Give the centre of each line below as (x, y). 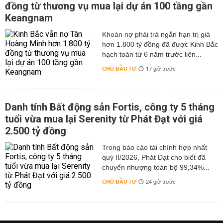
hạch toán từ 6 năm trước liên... (152, 54)
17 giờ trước (161, 69)
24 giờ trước (161, 182)
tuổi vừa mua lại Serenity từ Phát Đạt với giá (104, 119)
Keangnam (29, 18)
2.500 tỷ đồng (36, 131)
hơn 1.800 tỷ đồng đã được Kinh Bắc (160, 44)
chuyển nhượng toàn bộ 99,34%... (156, 167)
